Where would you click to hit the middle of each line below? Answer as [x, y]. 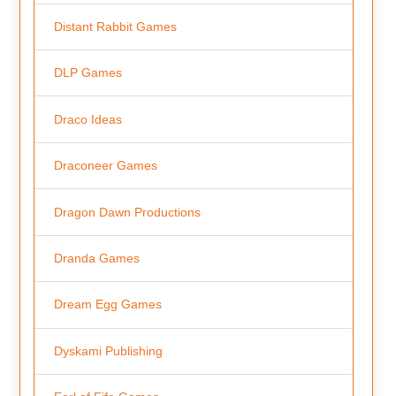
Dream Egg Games [107, 305]
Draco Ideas [88, 119]
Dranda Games [96, 258]
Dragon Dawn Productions [127, 212]
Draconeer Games [105, 166]
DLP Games [88, 73]
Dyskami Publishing [108, 350]
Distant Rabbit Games [115, 26]
